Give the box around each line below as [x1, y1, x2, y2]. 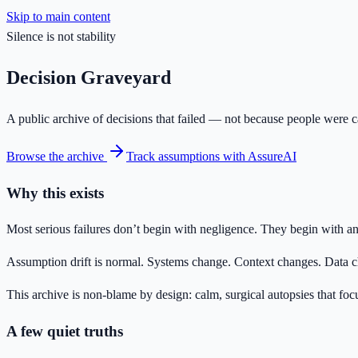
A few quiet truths [6, 322, 123, 340]
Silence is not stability [6, 30, 116, 43]
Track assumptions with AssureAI [126, 149, 296, 163]
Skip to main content [6, 10, 110, 23]
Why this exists [6, 184, 104, 201]
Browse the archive [6, 149, 107, 163]
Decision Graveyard [6, 66, 171, 88]
